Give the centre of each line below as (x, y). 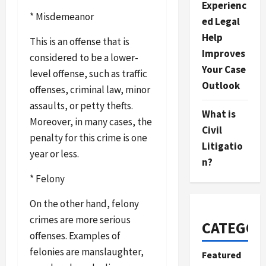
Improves (223, 53)
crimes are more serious (80, 219)
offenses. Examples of (75, 235)
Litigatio (222, 146)
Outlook (221, 85)
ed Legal (221, 21)
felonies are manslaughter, (87, 251)
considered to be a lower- (84, 57)
